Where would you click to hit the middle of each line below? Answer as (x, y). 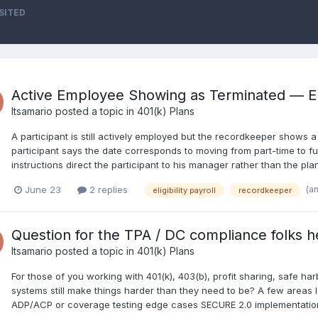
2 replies (107, 189)
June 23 (43, 189)
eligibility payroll (184, 190)
